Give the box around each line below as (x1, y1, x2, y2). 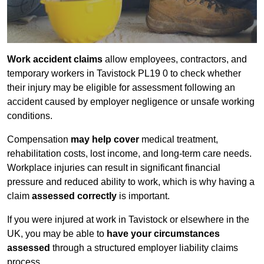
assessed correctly (32, 191, 117, 202)
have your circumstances (107, 229, 220, 239)
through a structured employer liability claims (50, 243, 238, 253)
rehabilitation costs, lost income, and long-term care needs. (7, 148, 252, 159)
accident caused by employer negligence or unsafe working (7, 97, 255, 107)
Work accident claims (7, 54, 103, 65)
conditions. (7, 111, 52, 121)
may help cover (71, 134, 139, 145)
